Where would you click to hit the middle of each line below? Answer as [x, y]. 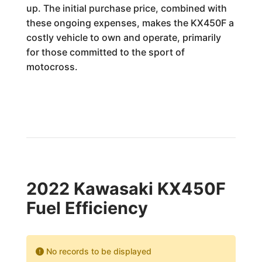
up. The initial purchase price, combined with [126, 8]
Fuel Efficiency [87, 208]
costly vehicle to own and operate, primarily [123, 37]
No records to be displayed [97, 251]
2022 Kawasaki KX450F [126, 189]
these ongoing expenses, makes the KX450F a [130, 23]
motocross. [52, 67]
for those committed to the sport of [105, 52]
